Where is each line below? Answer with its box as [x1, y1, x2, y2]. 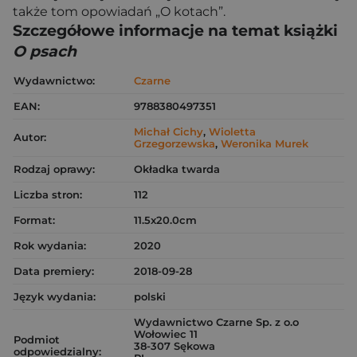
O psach [13, 42, 76, 61]
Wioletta [209, 125, 256, 139]
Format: [14, 214, 55, 227]
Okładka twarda [134, 163, 220, 176]
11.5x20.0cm [134, 214, 197, 227]
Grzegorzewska [134, 137, 215, 151]
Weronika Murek [221, 137, 308, 151]
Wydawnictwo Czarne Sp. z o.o [134, 316, 299, 329]
